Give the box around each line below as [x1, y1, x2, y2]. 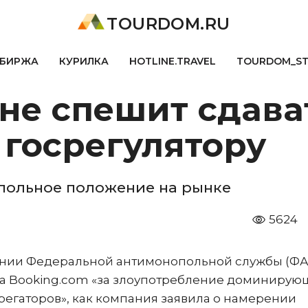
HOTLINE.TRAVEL [129, 55, 216, 67]
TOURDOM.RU [107, 14, 230, 34]
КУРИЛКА [58, 55, 109, 67]
